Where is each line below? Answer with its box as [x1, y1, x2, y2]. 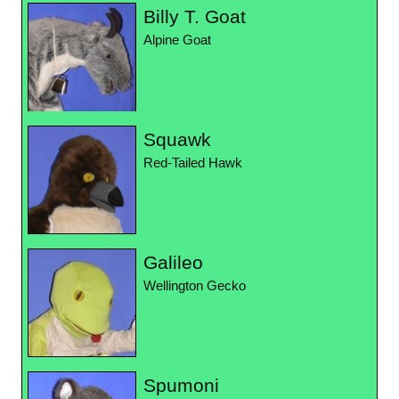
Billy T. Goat [143, 6, 246, 28]
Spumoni [143, 375, 219, 396]
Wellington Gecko [143, 279, 246, 294]
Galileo [143, 252, 203, 273]
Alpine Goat [143, 33, 211, 48]
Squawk [143, 129, 211, 151]
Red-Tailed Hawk [143, 156, 242, 171]
